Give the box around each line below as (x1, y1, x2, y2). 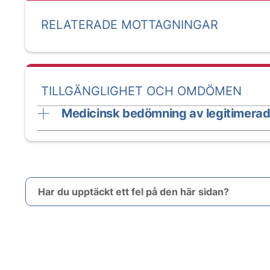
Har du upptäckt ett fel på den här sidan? (38, 186, 229, 198)
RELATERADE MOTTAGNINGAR (41, 17, 218, 32)
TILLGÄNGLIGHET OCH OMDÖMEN (41, 83, 242, 98)
